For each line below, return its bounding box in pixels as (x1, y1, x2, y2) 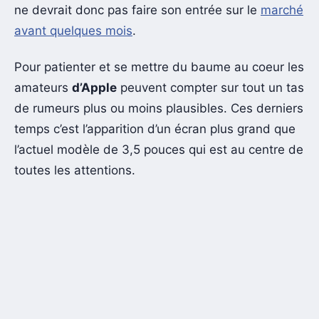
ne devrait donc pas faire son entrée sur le (14, 3, 261, 18)
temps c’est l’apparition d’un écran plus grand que (14, 122, 296, 137)
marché (261, 3, 303, 18)
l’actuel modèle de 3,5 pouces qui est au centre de (14, 142, 303, 157)
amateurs (14, 80, 72, 95)
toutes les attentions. (14, 163, 135, 178)
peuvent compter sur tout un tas (117, 80, 304, 95)
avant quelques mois (14, 23, 132, 38)
